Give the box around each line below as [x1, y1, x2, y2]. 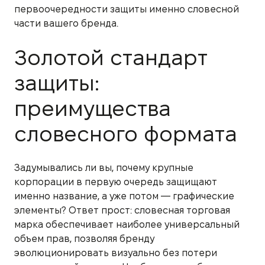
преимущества [14, 96, 171, 120]
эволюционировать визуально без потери [14, 247, 217, 258]
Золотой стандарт [14, 46, 208, 69]
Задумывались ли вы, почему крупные [14, 162, 193, 173]
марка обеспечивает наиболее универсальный [14, 219, 240, 230]
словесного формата [14, 122, 237, 146]
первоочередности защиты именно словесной [14, 4, 239, 14]
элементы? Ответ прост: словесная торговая [14, 205, 230, 215]
